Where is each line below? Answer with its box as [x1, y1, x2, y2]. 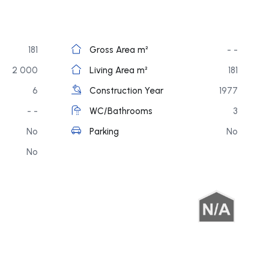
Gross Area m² [89, 44, 148, 55]
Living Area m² [89, 64, 148, 76]
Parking [89, 125, 119, 137]
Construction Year [89, 85, 163, 96]
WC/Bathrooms [89, 105, 153, 116]
